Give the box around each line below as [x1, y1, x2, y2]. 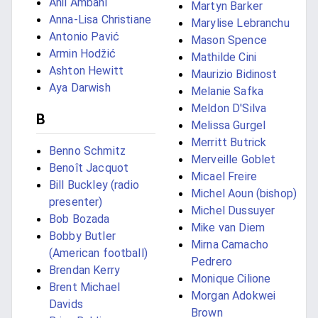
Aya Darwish [49, 81, 111, 95]
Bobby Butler [49, 229, 116, 243]
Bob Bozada [49, 212, 110, 226]
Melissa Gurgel [191, 119, 266, 133]
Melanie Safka [191, 84, 263, 99]
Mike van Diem [191, 221, 265, 235]
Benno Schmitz [49, 144, 126, 158]
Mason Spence [191, 33, 267, 48]
